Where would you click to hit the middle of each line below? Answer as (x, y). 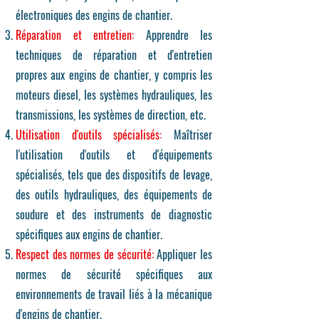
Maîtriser (187, 135)
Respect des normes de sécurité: (87, 254)
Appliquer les (185, 254)
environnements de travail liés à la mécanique (114, 294)
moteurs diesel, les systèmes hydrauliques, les (114, 95)
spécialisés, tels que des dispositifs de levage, (114, 174)
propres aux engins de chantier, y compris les (114, 75)
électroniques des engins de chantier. (94, 15)
